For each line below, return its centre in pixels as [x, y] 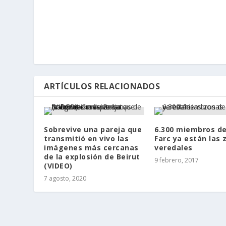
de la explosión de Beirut [92, 157]
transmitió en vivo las [87, 139]
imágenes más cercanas [91, 148]
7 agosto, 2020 [65, 179]
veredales [174, 148]
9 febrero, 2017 [177, 160]
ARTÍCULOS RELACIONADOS [102, 87]
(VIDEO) [58, 166]
